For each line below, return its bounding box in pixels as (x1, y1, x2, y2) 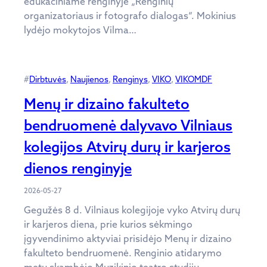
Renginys (113, 73, 148, 85)
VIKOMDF (175, 73, 212, 85)
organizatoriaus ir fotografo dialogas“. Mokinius (24, 9, 236, 21)
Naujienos (70, 73, 108, 85)
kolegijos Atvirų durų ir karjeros (24, 137, 231, 156)
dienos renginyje (24, 159, 132, 177)
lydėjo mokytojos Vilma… (24, 23, 136, 36)
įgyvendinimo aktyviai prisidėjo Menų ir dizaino (24, 232, 232, 244)
